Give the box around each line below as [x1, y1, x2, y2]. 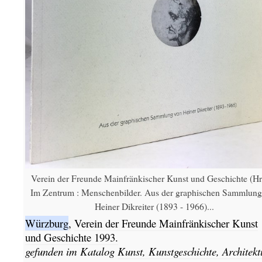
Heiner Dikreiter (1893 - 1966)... [94, 200, 214, 213]
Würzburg [25, 216, 68, 231]
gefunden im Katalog [25, 244, 118, 259]
